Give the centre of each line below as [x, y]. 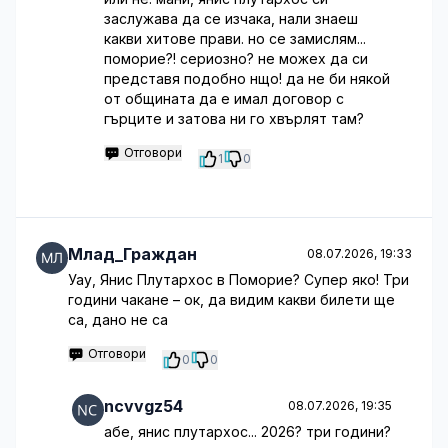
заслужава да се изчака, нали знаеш [231, 18]
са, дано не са [118, 319]
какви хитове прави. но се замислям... [235, 38]
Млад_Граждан [132, 254]
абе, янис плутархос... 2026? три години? [247, 431]
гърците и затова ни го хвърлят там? [234, 118]
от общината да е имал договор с [224, 98]
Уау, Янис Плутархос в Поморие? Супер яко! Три [238, 279]
